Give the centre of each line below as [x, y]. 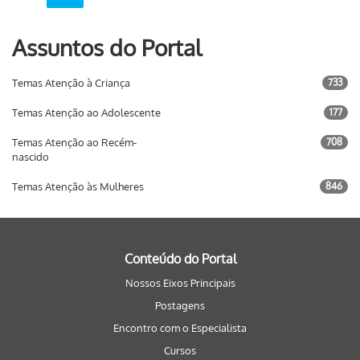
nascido [31, 157]
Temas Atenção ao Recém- [74, 142]
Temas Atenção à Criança [71, 83]
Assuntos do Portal [107, 47]
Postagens [180, 305]
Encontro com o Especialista [180, 328]
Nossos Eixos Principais [180, 283]
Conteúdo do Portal [180, 259]
